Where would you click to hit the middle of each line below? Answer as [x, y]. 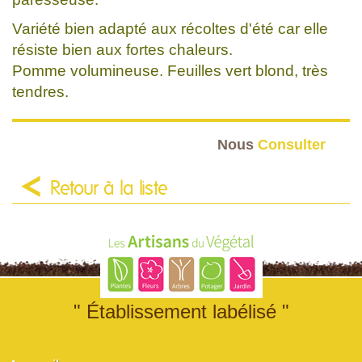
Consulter [292, 144]
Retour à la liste [109, 189]
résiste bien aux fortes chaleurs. [122, 49]
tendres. [40, 91]
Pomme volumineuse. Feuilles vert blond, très [170, 70]
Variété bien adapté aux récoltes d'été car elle [170, 28]
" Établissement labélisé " [181, 311]
